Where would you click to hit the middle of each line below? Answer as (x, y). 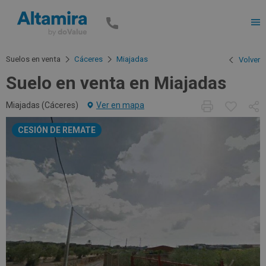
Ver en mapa (120, 105)
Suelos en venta (33, 59)
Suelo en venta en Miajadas (116, 83)
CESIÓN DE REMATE (57, 130)
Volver (249, 60)
